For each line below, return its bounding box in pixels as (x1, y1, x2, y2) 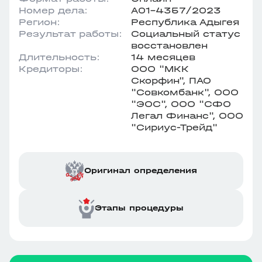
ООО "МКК (131, 63, 189, 74)
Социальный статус (131, 28, 240, 39)
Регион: (19, 16, 60, 27)
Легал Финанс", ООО (131, 110, 243, 121)
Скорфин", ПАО (131, 75, 211, 86)
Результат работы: (19, 28, 122, 39)
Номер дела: (19, 5, 88, 16)
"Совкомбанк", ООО (131, 87, 239, 98)
